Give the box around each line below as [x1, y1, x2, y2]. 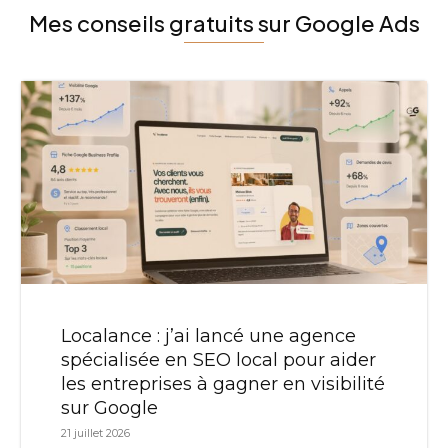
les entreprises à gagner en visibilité [61, 372, 385, 395]
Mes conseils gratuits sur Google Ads [28, 8, 420, 37]
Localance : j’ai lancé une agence [61, 324, 356, 347]
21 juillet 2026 [61, 425, 130, 440]
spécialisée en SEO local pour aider [61, 348, 376, 371]
